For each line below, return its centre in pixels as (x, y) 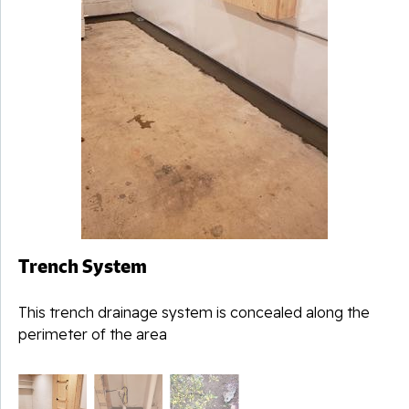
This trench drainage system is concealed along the (194, 312)
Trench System (83, 266)
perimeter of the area (93, 334)
